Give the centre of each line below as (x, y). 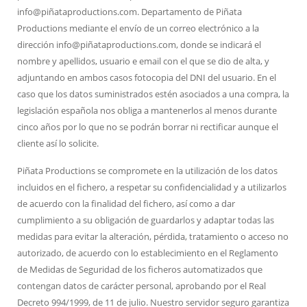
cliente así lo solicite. (58, 143)
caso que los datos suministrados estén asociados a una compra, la (153, 94)
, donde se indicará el (219, 45)
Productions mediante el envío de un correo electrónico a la (138, 28)
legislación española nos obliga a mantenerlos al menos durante (147, 110)
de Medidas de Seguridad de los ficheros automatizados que (140, 269)
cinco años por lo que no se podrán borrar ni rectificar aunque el (148, 127)
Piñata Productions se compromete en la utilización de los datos (147, 171)
